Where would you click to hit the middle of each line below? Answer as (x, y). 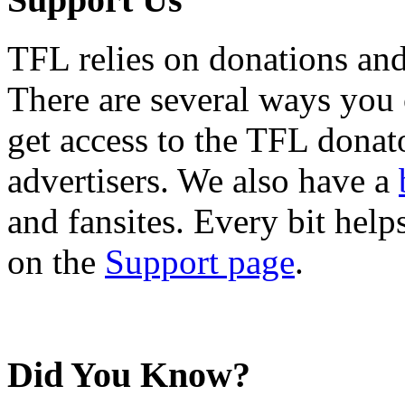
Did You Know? (129, 375)
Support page (200, 261)
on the (56, 261)
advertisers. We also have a (203, 180)
